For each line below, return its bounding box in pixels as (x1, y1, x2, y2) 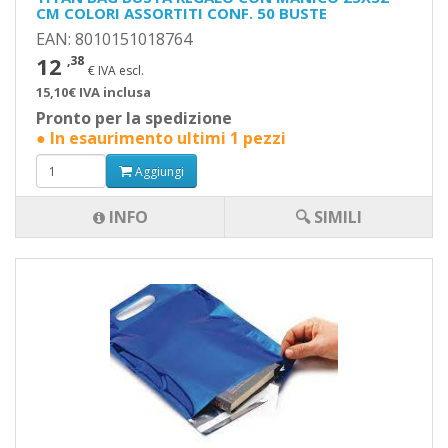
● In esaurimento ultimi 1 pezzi (36, 127, 286, 149)
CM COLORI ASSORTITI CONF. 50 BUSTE (36, 3, 327, 23)
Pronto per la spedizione (36, 107, 232, 129)
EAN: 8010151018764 (36, 28, 192, 50)
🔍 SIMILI (295, 206, 362, 228)
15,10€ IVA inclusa (36, 83, 151, 101)
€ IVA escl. (88, 62, 144, 79)
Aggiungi (132, 162, 184, 180)
